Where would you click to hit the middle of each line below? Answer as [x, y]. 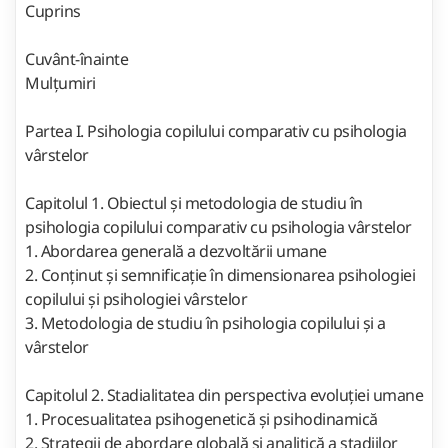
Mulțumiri [60, 82]
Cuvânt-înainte [78, 58]
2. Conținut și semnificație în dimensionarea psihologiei [220, 274]
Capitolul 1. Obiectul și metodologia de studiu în [194, 202]
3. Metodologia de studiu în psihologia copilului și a [205, 322]
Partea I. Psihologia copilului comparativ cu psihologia [216, 130]
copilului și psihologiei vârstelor [138, 298]
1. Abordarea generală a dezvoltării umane [177, 250]
